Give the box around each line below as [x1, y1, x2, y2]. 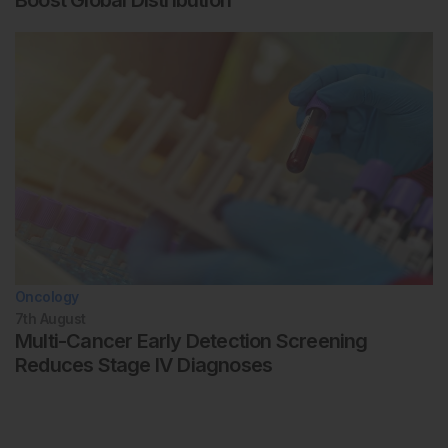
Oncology [15, 288, 79, 306]
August [39, 310, 86, 328]
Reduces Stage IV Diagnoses [15, 353, 273, 378]
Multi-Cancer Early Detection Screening [15, 329, 368, 354]
